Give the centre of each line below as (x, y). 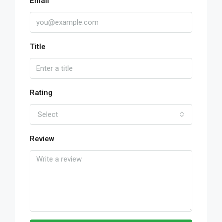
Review (42, 139)
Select (48, 114)
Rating (41, 92)
